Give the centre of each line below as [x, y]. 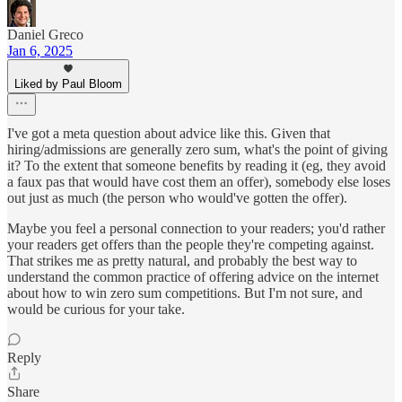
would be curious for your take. [96, 310]
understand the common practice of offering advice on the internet [193, 277]
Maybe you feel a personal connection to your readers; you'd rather [196, 229]
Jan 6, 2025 [40, 51]
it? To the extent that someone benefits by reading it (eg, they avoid [197, 166]
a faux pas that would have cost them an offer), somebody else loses [199, 182]
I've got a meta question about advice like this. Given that [169, 134]
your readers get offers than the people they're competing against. [191, 245]
